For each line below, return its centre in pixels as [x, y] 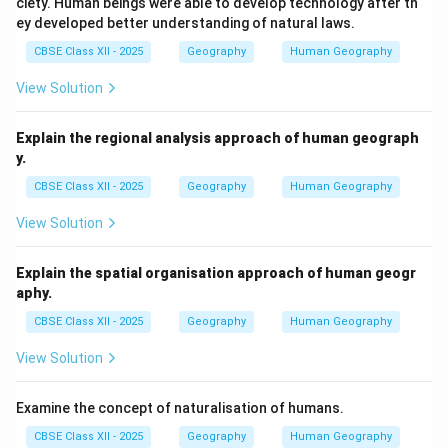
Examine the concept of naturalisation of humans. [180, 408]
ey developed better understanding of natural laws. [185, 23]
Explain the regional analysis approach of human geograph [217, 138]
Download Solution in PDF [224, 39]
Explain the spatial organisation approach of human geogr [216, 273]
